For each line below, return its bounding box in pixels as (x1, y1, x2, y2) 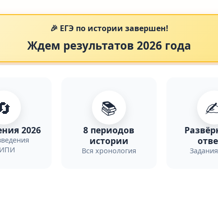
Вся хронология (81, 146, 136, 155)
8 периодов (83, 124, 135, 136)
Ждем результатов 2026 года (27, 38, 191, 53)
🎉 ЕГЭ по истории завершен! (50, 23, 168, 34)
